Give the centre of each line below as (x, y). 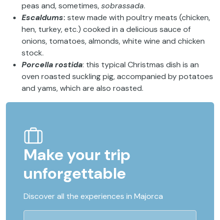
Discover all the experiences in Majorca (93, 196)
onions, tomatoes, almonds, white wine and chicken (113, 41)
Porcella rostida (52, 64)
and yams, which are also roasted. (82, 88)
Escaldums (42, 17)
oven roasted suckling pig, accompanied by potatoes (117, 76)
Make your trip (77, 154)
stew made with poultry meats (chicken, (138, 17)
